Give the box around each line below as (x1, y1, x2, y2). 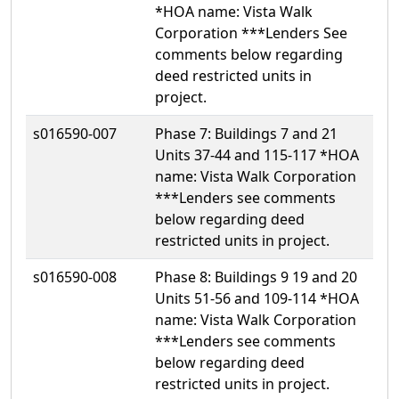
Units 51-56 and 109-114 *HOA (155, 288, 359, 308)
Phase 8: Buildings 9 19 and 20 (155, 266, 357, 287)
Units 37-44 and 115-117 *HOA (155, 144, 359, 165)
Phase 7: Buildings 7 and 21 (155, 123, 338, 143)
